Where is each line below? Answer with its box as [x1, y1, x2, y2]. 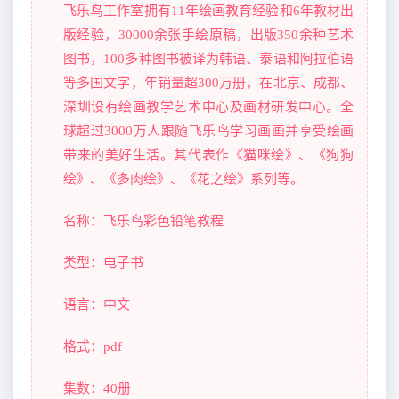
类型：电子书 [63, 256, 143, 269]
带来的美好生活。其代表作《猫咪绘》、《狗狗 [63, 148, 354, 161]
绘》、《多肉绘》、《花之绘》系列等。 [63, 172, 304, 185]
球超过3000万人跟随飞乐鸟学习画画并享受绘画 [63, 124, 354, 137]
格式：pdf [63, 339, 122, 353]
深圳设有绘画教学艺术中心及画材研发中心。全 [63, 100, 354, 113]
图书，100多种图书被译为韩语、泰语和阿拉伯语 [63, 52, 354, 65]
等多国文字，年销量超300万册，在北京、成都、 [63, 76, 354, 89]
